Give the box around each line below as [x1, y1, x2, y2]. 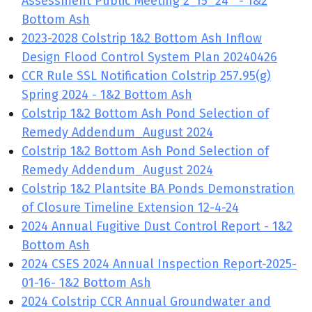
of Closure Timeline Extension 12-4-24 [22, 200, 239, 215]
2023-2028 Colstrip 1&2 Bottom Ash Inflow [22, 31, 262, 46]
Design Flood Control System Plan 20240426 [22, 49, 277, 65]
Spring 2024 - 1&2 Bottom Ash [22, 87, 192, 102]
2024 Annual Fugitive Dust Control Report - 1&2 [22, 219, 292, 234]
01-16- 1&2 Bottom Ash [22, 275, 151, 290]
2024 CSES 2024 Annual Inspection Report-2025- [22, 256, 297, 272]
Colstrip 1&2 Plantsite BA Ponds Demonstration [22, 181, 295, 196]
